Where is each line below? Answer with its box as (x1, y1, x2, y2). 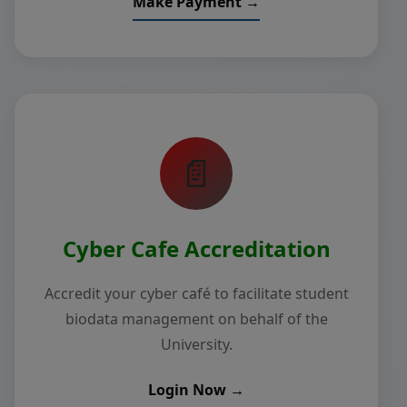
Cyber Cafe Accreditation (62, 233, 331, 263)
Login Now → (148, 380, 244, 400)
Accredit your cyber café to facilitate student (44, 283, 349, 303)
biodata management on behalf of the (65, 309, 328, 329)
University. (160, 334, 233, 354)
